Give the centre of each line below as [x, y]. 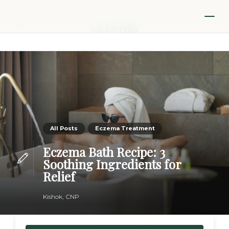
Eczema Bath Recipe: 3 [104, 152]
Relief [59, 176]
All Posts [64, 128]
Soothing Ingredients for [112, 164]
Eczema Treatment [125, 128]
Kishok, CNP [61, 197]
